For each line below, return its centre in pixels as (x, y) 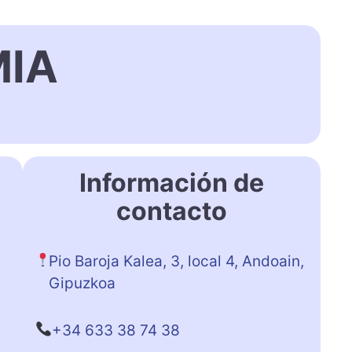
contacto (171, 211)
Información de (171, 182)
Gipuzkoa (82, 283)
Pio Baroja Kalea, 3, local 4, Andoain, (177, 261)
